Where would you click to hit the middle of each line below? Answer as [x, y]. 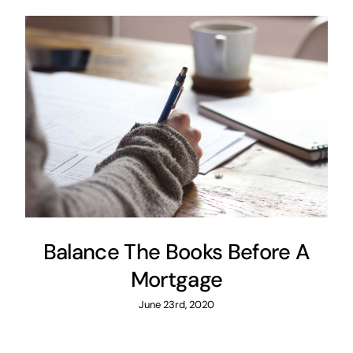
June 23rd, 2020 [176, 305]
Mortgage [176, 280]
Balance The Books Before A [176, 252]
